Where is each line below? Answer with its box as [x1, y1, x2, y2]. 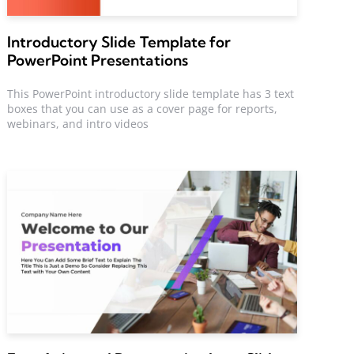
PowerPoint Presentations [7, 50, 188, 70]
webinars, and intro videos [7, 115, 149, 131]
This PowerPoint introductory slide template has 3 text [7, 85, 295, 101]
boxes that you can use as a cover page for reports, [7, 100, 278, 116]
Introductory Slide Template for [7, 32, 231, 51]
